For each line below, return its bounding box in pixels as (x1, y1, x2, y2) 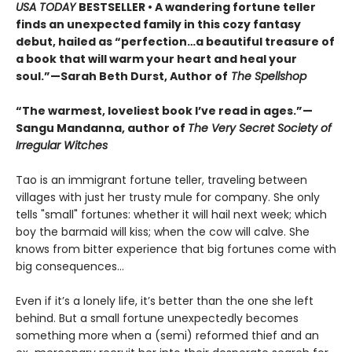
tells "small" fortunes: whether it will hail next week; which (16, 206, 327, 222)
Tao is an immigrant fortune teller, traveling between (16, 171, 307, 188)
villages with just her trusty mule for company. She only (16, 189, 320, 205)
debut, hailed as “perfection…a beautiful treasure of (16, 33, 335, 49)
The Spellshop (228, 68, 306, 84)
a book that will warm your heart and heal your (16, 50, 297, 67)
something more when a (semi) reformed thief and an (16, 327, 319, 343)
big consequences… (16, 258, 124, 274)
